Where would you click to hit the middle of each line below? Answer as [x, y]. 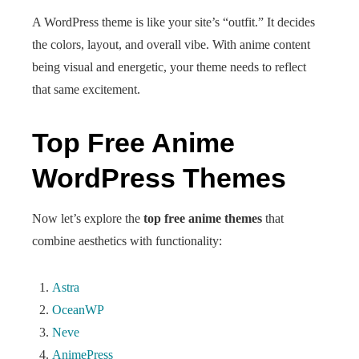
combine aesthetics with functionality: [127, 241]
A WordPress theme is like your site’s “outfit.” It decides [173, 22]
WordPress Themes [159, 178]
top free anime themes [203, 218]
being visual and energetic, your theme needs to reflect [169, 67]
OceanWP [78, 310]
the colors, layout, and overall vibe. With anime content [171, 44]
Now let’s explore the [88, 218]
